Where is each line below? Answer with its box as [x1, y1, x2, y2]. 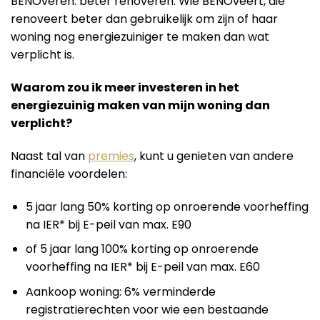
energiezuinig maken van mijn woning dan [11, 97, 270, 114]
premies [88, 147, 134, 164]
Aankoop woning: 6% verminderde [25, 283, 216, 300]
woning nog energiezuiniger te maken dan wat [11, 29, 269, 46]
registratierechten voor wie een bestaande [25, 301, 269, 318]
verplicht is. [11, 46, 74, 64]
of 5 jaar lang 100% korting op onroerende [25, 241, 259, 258]
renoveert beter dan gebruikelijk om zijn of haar [11, 11, 278, 28]
